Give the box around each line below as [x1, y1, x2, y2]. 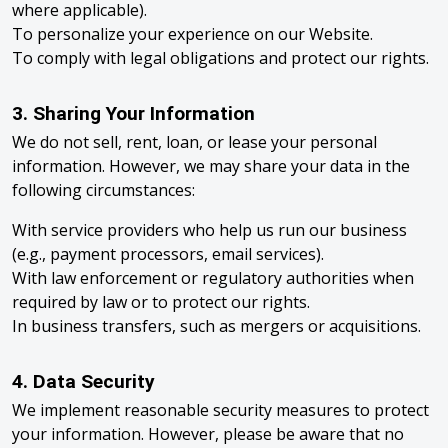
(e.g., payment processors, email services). [12, 243, 324, 265]
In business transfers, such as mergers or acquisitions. [12, 315, 421, 337]
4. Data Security [12, 370, 155, 393]
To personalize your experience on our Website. [12, 23, 373, 45]
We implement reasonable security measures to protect [12, 399, 429, 421]
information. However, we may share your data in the [12, 155, 410, 177]
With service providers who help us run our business [12, 219, 407, 241]
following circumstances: [12, 179, 195, 201]
